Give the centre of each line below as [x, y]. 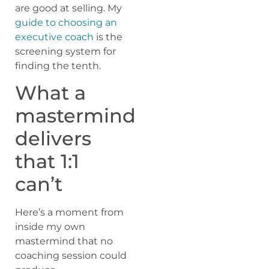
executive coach [54, 37]
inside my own [50, 227]
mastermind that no [64, 241]
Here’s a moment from [69, 213]
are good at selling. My [68, 8]
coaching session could [71, 256]
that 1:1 [47, 162]
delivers [53, 139]
